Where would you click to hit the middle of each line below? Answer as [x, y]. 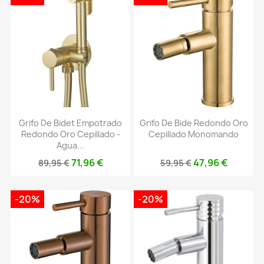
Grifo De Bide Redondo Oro [194, 123]
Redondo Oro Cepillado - [70, 134]
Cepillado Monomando [194, 134]
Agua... [70, 145]
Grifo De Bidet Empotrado [70, 123]
